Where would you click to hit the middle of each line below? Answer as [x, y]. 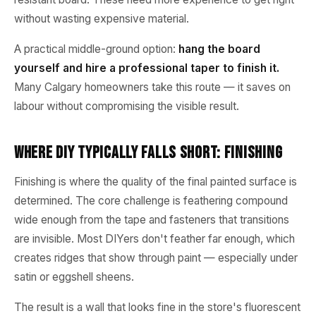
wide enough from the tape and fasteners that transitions [152, 220]
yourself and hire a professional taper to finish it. [147, 68]
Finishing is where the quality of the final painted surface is [156, 182]
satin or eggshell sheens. [74, 277]
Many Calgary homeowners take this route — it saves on [152, 87]
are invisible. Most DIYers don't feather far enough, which [154, 239]
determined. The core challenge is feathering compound [151, 201]
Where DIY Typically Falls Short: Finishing [148, 153]
